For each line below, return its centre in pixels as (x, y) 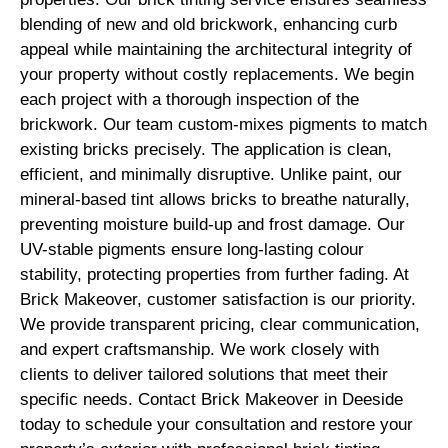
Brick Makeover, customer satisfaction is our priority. (218, 299)
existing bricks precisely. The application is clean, (206, 149)
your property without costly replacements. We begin (217, 74)
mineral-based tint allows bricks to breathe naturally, (215, 199)
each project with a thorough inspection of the (189, 99)
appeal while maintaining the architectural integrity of (216, 49)
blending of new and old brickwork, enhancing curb (208, 24)
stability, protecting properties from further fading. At (214, 274)
